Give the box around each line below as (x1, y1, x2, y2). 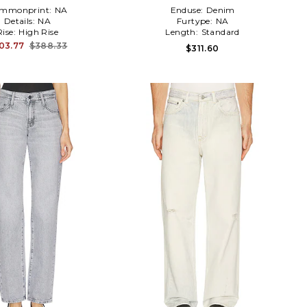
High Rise (19, 27, 59, 38)
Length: (165, 27, 201, 38)
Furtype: (176, 16, 215, 27)
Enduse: (170, 5, 206, 16)
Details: (3, 16, 38, 27)
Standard (201, 27, 240, 38)
